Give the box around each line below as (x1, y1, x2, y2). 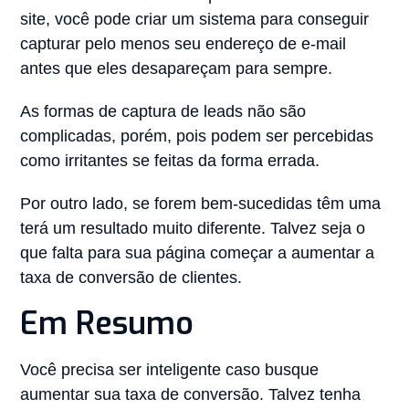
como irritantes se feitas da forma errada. (20, 152, 320, 171)
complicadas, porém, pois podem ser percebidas (20, 127, 374, 146)
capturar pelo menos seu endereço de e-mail (20, 35, 347, 54)
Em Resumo (20, 303, 194, 345)
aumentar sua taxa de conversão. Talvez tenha (20, 385, 362, 404)
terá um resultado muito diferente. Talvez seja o (20, 219, 366, 238)
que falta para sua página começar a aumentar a (20, 244, 375, 263)
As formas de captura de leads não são (20, 102, 307, 121)
